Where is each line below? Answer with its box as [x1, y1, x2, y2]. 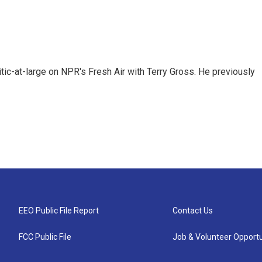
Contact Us [173, 205, 213, 215]
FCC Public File [19, 232, 71, 242]
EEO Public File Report [19, 205, 99, 215]
